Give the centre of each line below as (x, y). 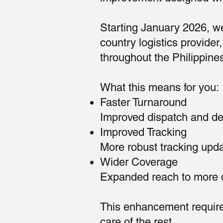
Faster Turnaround (144, 103)
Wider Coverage (139, 162)
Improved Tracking (144, 132)
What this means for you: (160, 88)
